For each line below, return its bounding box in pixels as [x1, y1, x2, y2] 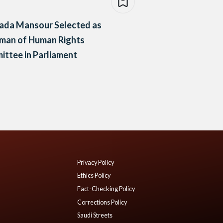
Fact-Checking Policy [77, 185, 135, 193]
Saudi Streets [77, 212, 112, 220]
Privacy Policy [77, 158, 114, 166]
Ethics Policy [77, 172, 111, 180]
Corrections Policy [77, 198, 127, 206]
